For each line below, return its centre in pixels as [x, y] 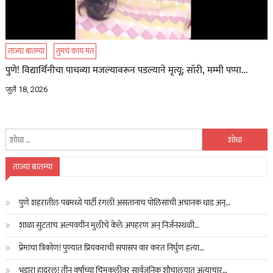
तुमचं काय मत [75, 51]
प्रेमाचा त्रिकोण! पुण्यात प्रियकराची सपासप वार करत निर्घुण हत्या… [111, 248]
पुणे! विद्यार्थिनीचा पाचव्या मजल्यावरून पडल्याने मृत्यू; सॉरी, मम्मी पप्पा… [127, 71]
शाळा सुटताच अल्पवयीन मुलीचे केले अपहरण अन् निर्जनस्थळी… [109, 225]
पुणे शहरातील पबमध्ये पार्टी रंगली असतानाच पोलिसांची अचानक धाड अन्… [124, 203]
